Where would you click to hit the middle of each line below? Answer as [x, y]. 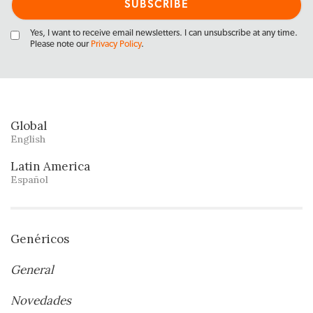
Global [29, 125]
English [28, 139]
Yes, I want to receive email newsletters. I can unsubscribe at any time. [164, 33]
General [32, 269]
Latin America [50, 166]
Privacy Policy [116, 44]
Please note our [60, 44]
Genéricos [40, 239]
